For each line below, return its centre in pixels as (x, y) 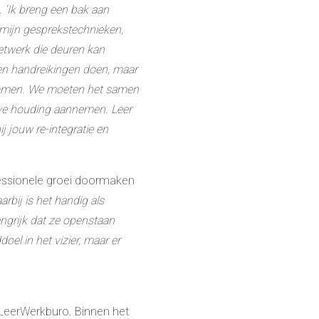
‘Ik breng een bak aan (56, 9)
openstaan (89, 220)
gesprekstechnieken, (73, 29)
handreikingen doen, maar (74, 69)
